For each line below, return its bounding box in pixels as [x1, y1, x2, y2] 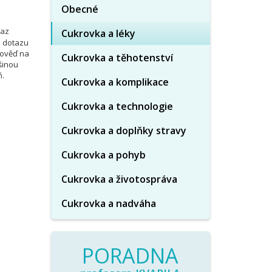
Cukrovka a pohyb [61, 148, 146, 161]
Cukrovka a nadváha [61, 197, 156, 210]
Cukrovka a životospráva [61, 172, 177, 186]
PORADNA [82, 242, 179, 270]
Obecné [61, 2, 98, 16]
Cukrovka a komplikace [61, 75, 169, 89]
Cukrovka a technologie [61, 100, 173, 113]
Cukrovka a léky [61, 27, 135, 40]
